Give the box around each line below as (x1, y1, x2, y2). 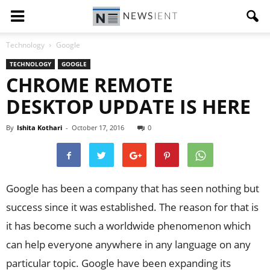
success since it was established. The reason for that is (6, 200, 259, 214)
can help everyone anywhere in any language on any (6, 237, 251, 251)
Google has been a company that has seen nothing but (6, 181, 259, 195)
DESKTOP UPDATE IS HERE (6, 93, 251, 119)
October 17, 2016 (72, 123, 124, 132)
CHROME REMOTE (6, 72, 173, 98)
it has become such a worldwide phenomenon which (6, 219, 251, 233)
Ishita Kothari (17, 123, 62, 132)
